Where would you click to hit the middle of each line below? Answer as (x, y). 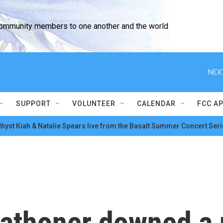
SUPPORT (33, 104)
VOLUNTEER (94, 104)
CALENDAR (156, 104)
